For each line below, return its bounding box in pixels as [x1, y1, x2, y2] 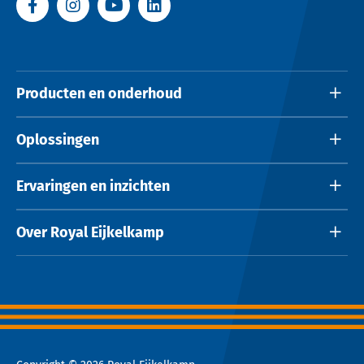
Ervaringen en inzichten [16, 176, 170, 195]
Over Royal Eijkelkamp [16, 223, 164, 241]
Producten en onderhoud [16, 84, 182, 102]
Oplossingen [16, 130, 99, 149]
